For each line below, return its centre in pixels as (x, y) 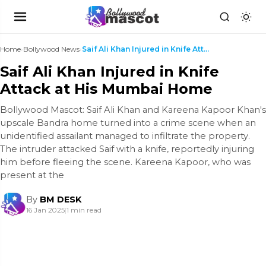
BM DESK (61, 199)
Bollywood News (51, 49)
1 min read (84, 210)
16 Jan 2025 (45, 210)
